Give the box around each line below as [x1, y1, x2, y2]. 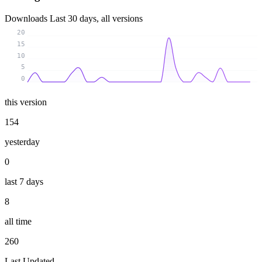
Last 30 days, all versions [50, 13, 143, 23]
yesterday [5, 136, 40, 147]
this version [5, 96, 47, 107]
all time [5, 216, 32, 226]
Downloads [5, 13, 50, 23]
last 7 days [5, 176, 43, 187]
